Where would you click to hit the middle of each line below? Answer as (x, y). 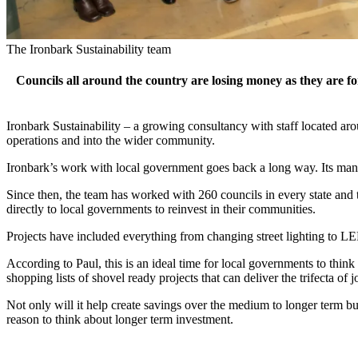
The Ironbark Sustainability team (89, 49)
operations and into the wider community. (111, 141)
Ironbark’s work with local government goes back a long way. (164, 168)
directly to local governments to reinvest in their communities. (163, 209)
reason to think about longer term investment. (120, 320)
